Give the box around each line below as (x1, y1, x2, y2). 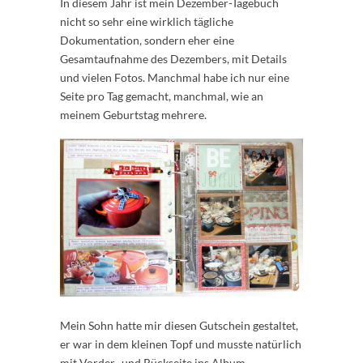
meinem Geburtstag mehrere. (60, 107, 207, 122)
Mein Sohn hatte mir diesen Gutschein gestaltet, (60, 318, 298, 333)
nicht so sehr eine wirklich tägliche (60, 14, 233, 28)
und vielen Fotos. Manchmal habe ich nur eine (60, 70, 289, 84)
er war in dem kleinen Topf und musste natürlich (60, 337, 301, 352)
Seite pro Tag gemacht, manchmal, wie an (60, 88, 263, 103)
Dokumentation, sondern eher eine (60, 32, 234, 47)
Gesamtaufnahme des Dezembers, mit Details (60, 51, 287, 66)
